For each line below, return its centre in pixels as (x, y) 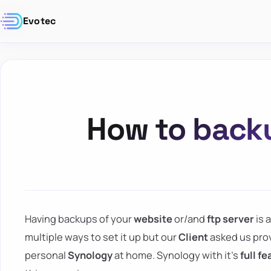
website (153, 219)
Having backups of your (79, 219)
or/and (190, 219)
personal (46, 255)
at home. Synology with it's (176, 255)
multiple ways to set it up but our (102, 237)
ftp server (230, 219)
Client (193, 237)
